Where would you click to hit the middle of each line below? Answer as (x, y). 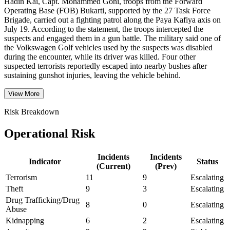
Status (207, 161)
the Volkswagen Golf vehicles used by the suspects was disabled (108, 47)
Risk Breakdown (32, 111)
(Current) (113, 166)
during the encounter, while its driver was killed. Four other (100, 56)
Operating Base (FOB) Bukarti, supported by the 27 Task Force (107, 10)
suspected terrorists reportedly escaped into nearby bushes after (106, 66)
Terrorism (21, 177)
